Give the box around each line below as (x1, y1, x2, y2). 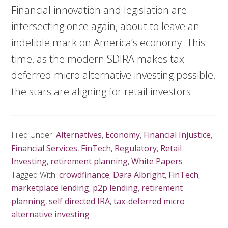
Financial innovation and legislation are (11, 3, 187, 17)
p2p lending (93, 182, 138, 193)
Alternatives (56, 129, 102, 140)
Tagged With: (11, 169, 60, 180)
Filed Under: (11, 129, 56, 140)
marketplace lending (11, 182, 90, 193)
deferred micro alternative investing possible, (11, 68, 216, 82)
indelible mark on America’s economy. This (11, 36, 206, 49)
